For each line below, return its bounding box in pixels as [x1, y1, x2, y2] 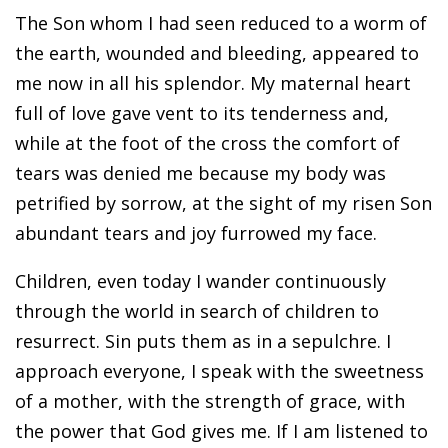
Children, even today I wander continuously [15, 269, 386, 294]
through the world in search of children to [15, 299, 379, 324]
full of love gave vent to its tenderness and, [15, 101, 389, 126]
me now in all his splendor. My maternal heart [15, 71, 411, 96]
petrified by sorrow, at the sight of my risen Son [15, 191, 432, 216]
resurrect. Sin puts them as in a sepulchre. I [15, 329, 391, 354]
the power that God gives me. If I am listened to [15, 419, 428, 444]
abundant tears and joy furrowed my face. [15, 221, 377, 246]
